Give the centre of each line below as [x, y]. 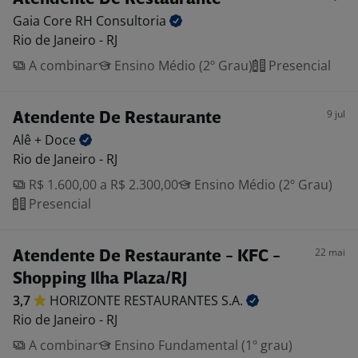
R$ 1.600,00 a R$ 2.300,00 [102, 185]
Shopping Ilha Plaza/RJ [100, 279]
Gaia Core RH [54, 21]
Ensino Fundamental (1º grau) [202, 345]
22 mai [330, 252]
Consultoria [133, 21]
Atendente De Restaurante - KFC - [147, 257]
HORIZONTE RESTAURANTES [135, 300]
